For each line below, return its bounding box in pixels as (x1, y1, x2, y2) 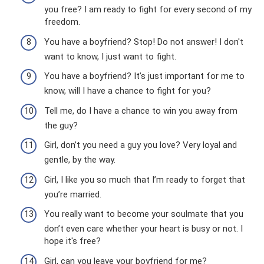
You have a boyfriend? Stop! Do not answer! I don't (44, 36, 243, 47)
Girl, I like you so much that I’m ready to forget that (44, 174, 245, 185)
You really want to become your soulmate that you (44, 209, 243, 220)
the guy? (44, 120, 78, 131)
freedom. (44, 16, 80, 28)
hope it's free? (44, 236, 101, 247)
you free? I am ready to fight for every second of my (44, 4, 252, 15)
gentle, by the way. (44, 154, 115, 166)
